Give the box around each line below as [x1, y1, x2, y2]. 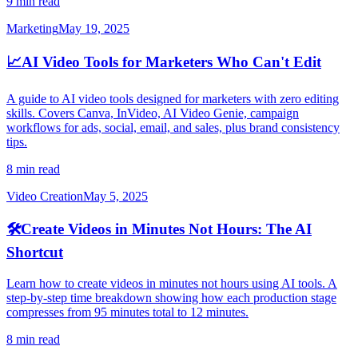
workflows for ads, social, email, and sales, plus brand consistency [6, 120, 340, 134]
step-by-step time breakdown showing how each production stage [6, 291, 336, 305]
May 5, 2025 [83, 189, 148, 203]
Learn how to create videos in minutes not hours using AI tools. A [6, 276, 337, 291]
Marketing [6, 22, 58, 36]
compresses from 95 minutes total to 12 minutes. [6, 305, 249, 320]
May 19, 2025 [58, 22, 129, 36]
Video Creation [6, 189, 83, 203]
